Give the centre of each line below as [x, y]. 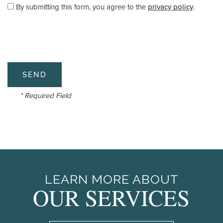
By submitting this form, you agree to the [82, 7]
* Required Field [46, 96]
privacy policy [170, 7]
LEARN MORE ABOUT [111, 179]
